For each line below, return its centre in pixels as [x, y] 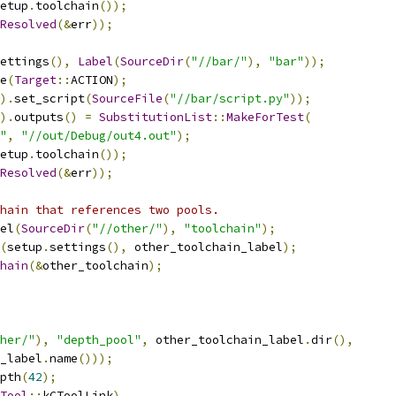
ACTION [92, 80]
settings [78, 247]
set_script [49, 99]
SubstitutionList [156, 117]
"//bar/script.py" [230, 99]
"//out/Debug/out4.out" [99, 136]
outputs [39, 117]
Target [35, 80]
